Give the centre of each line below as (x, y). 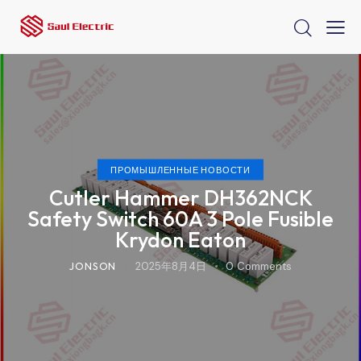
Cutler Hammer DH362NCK (180, 197)
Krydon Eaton (180, 239)
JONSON (93, 266)
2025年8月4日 (171, 266)
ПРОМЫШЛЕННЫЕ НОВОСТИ (180, 170)
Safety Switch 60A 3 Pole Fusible (180, 218)
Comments (264, 266)
